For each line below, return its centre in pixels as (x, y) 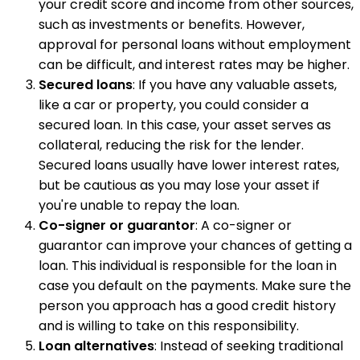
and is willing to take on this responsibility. (169, 326)
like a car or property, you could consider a (174, 105)
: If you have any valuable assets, (235, 85)
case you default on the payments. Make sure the (195, 286)
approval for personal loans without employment (195, 45)
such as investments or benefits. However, (172, 25)
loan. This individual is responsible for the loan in (188, 266)
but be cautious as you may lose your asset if (179, 186)
